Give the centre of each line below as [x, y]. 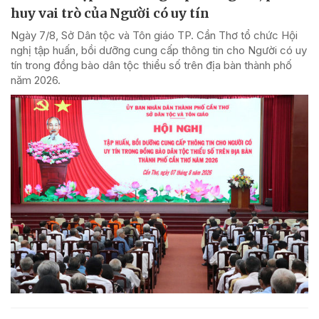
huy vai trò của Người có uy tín [110, 14]
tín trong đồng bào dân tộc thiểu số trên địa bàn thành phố [151, 66]
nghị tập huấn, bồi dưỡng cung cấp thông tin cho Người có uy [159, 51]
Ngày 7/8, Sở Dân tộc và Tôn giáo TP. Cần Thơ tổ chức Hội [154, 36]
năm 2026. [36, 80]
